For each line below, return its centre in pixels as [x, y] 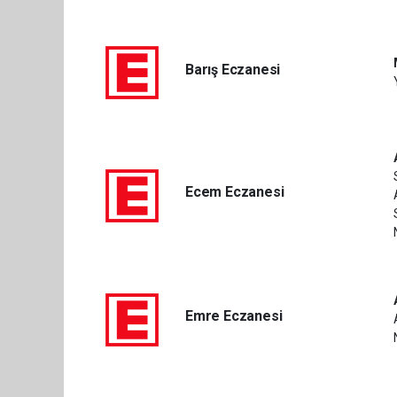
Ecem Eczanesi [234, 192]
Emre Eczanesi [234, 316]
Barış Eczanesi [233, 69]
